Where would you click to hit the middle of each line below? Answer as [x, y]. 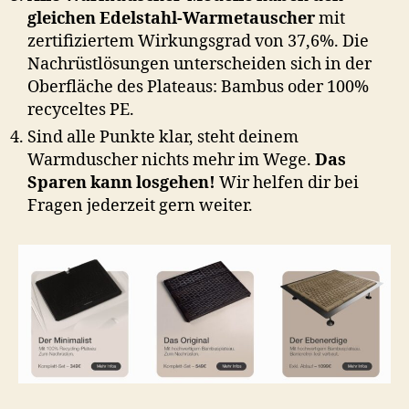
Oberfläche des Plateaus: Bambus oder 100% [198, 87]
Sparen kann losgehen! [123, 183]
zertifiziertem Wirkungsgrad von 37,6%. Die [198, 41]
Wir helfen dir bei [289, 183]
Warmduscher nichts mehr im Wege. [171, 160]
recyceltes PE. [81, 110]
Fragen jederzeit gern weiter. [140, 205]
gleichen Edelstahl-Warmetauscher [171, 18]
